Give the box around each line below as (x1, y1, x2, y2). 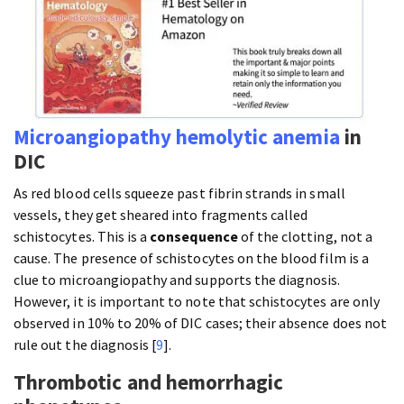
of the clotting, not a (237, 227, 372, 246)
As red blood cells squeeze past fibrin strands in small (14, 184, 345, 203)
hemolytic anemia (175, 124, 340, 151)
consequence (150, 227, 238, 246)
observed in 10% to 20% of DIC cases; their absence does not (14, 314, 387, 333)
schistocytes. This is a (14, 227, 151, 246)
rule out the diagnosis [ (14, 335, 157, 354)
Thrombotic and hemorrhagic (14, 369, 284, 396)
